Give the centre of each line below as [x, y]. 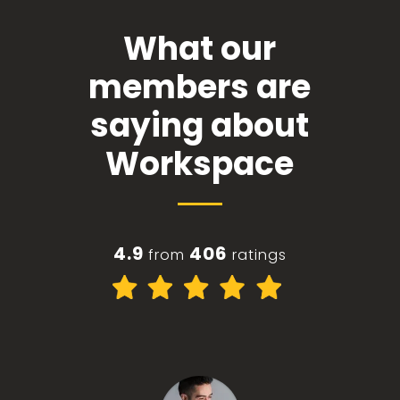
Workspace [200, 164]
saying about [200, 126]
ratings [259, 255]
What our [200, 49]
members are [200, 87]
